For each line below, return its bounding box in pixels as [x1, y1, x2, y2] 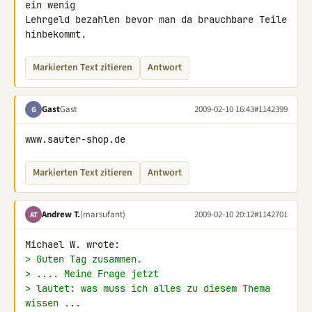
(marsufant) [80, 208, 125, 221]
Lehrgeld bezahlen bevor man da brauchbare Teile [25, 13, 287, 26]
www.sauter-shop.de [25, 133, 125, 146]
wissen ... [25, 297, 81, 309]
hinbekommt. [25, 28, 86, 40]
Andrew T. [42, 208, 80, 221]
